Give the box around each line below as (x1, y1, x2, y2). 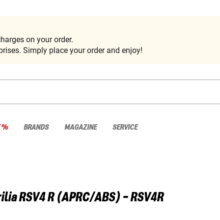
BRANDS (24, 123, 49, 132)
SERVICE (112, 123, 137, 132)
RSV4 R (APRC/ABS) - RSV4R (19, 191, 164, 205)
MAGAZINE (64, 123, 97, 132)
